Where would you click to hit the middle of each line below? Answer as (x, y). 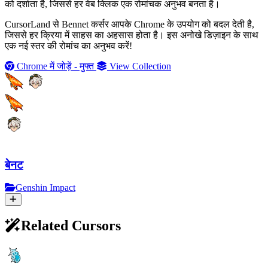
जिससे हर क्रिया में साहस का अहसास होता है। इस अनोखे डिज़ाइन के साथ (132, 35)
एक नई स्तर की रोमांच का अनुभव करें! (68, 45)
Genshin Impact (45, 188)
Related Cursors (71, 226)
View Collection (139, 66)
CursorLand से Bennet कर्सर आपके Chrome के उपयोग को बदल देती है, (130, 24)
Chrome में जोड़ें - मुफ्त (55, 66)
